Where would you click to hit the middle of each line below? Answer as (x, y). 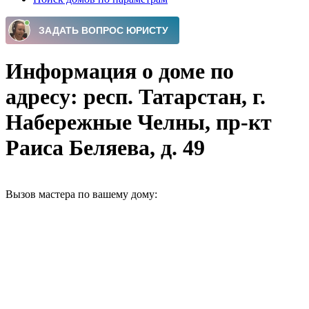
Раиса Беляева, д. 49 (105, 148)
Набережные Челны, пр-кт (139, 122)
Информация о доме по (120, 71)
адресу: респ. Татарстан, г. (136, 97)
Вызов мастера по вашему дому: (81, 194)
